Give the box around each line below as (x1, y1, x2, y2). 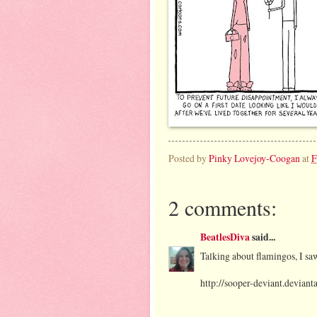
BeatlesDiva (200, 230, 250, 245)
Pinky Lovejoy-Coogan (209, 151, 300, 166)
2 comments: (168, 192, 277, 221)
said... (250, 230, 275, 245)
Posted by (168, 151, 209, 166)
